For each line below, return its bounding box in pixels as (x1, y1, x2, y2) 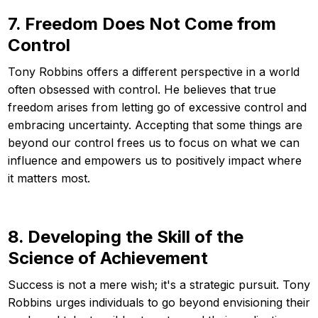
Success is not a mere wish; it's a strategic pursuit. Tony (8, 277, 310, 292)
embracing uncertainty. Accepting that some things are (8, 117, 302, 132)
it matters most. (8, 170, 90, 185)
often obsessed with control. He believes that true (8, 82, 276, 97)
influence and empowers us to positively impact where (8, 153, 302, 168)
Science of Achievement (8, 247, 208, 268)
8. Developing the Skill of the (8, 226, 243, 247)
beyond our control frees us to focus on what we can (8, 135, 300, 150)
